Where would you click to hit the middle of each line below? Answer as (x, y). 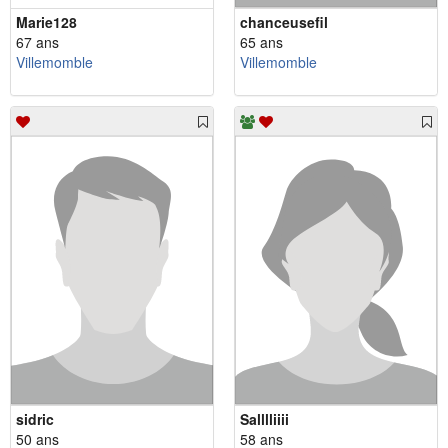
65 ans (261, 41)
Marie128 (46, 21)
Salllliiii (264, 418)
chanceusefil (284, 21)
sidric (35, 418)
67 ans (37, 41)
